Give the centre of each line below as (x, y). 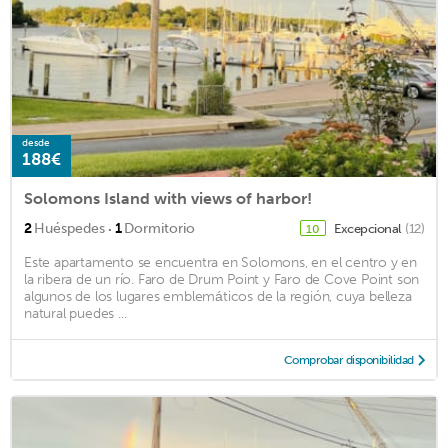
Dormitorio (159, 228)
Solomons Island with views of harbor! (168, 198)
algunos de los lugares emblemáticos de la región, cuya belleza (218, 296)
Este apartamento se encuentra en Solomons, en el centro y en (220, 262)
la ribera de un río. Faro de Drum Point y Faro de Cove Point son (222, 279)
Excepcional (368, 228)
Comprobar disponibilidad (348, 359)
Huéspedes (69, 228)
